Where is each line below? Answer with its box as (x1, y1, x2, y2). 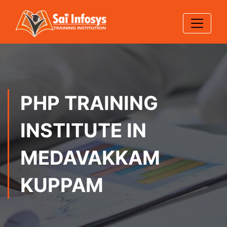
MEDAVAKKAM (20, 146, 160, 169)
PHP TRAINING (20, 91, 158, 115)
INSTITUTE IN (20, 119, 146, 142)
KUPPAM (20, 173, 103, 197)
